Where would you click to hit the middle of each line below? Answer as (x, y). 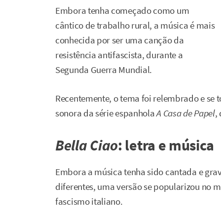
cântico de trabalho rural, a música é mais (135, 25)
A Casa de (175, 113)
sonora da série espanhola (106, 113)
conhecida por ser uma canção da (120, 40)
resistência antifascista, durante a (119, 55)
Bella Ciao (87, 145)
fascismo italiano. (89, 201)
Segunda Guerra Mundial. (104, 70)
